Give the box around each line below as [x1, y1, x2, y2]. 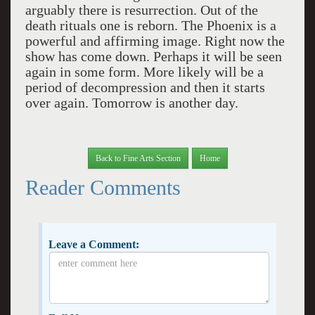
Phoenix [206, 18, 253, 33]
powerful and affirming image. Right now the [25, 33, 285, 49]
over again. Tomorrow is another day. [25, 95, 238, 110]
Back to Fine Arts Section [95, 153, 181, 163]
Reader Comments [25, 175, 181, 199]
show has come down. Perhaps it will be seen [25, 49, 282, 64]
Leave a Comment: [48, 238, 139, 250]
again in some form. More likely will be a [25, 64, 264, 79]
